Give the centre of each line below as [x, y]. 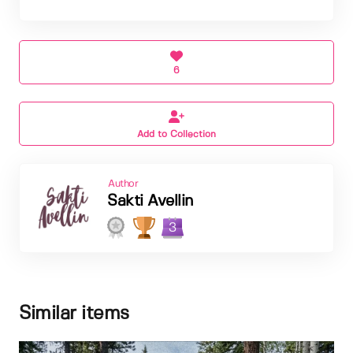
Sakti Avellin [150, 201]
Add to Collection [176, 134]
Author [123, 184]
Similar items [74, 314]
